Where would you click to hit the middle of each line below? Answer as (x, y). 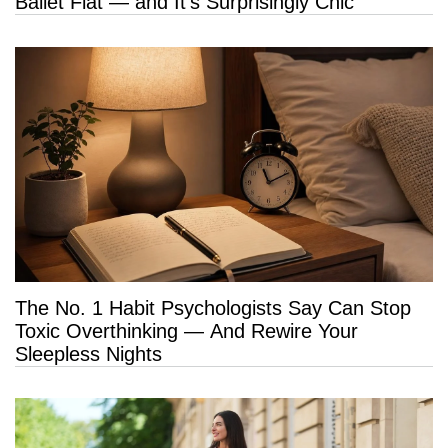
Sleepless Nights (88, 353)
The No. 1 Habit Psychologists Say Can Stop (213, 307)
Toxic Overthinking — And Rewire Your (186, 330)
